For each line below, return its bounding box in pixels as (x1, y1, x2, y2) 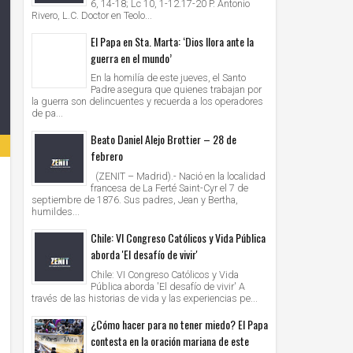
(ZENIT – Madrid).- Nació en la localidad (91, 170, 266, 183)
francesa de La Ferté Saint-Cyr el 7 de (91, 182, 248, 195)
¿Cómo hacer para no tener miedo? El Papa (91, 315, 268, 333)
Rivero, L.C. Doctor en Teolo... (32, 9, 152, 21)
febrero (91, 147, 123, 165)
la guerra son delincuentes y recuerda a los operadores (32, 95, 263, 108)
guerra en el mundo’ (91, 49, 172, 66)
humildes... (32, 206, 80, 218)
